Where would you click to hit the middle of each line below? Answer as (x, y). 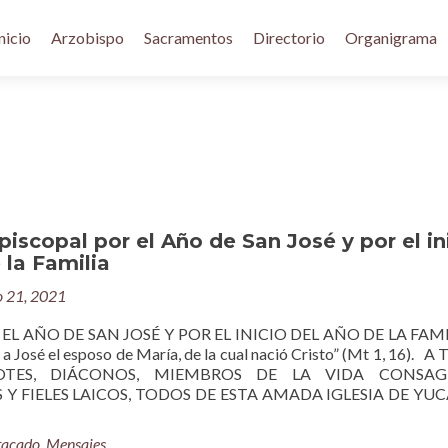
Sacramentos (188, 37)
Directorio (289, 37)
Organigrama (391, 37)
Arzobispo (87, 37)
